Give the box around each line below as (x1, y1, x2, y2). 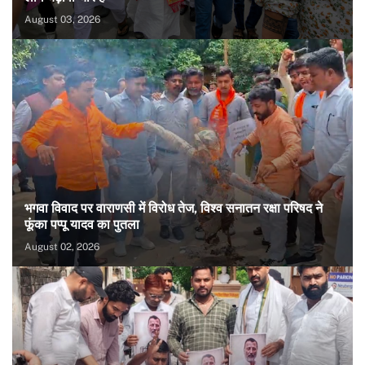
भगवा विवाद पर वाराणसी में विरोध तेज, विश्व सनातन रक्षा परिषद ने (24, 200, 323, 216)
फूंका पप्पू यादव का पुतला (24, 216, 139, 232)
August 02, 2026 (24, 240, 99, 253)
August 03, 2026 (24, 14, 100, 26)
